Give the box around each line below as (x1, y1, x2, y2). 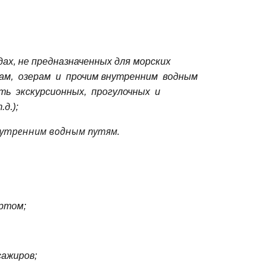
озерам (18, 71, 51, 82)
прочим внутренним (66, 71, 158, 82)
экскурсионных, (16, 86, 87, 97)
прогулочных (91, 86, 150, 97)
